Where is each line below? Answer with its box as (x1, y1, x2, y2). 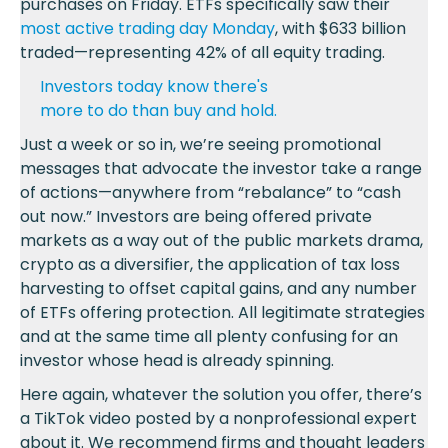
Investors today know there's (40, 75, 268, 99)
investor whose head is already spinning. (20, 349, 334, 373)
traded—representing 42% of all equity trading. (20, 41, 385, 65)
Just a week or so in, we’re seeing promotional (20, 133, 381, 157)
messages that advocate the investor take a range (20, 157, 422, 181)
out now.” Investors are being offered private (20, 205, 372, 229)
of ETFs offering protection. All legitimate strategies (20, 301, 425, 325)
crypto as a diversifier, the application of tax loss (20, 253, 400, 277)
